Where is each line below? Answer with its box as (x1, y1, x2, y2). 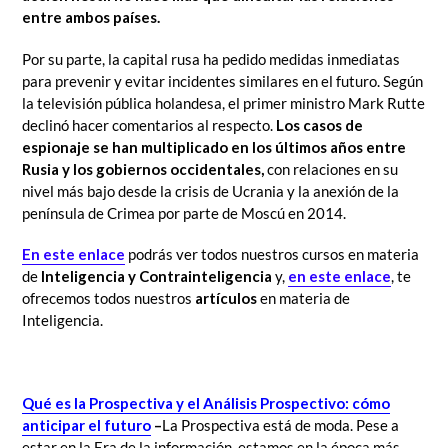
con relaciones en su (264, 159, 398, 178)
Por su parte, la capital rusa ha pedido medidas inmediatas (22, 49, 400, 68)
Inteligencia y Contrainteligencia (41, 267, 272, 285)
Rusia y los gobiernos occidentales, (22, 159, 264, 178)
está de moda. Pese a (263, 415, 399, 434)
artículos (195, 289, 257, 307)
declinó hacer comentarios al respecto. (22, 115, 276, 134)
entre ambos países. (22, 8, 160, 27)
